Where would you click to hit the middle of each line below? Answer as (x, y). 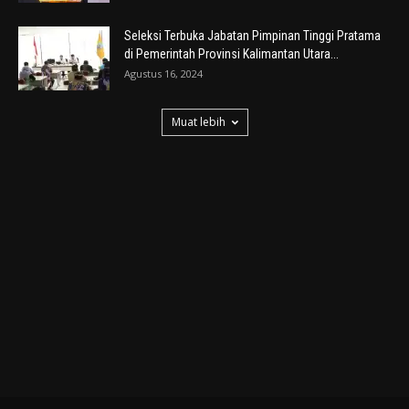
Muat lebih (198, 122)
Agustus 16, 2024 (163, 74)
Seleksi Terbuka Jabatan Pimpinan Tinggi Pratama (252, 36)
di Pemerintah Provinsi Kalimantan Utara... (231, 54)
